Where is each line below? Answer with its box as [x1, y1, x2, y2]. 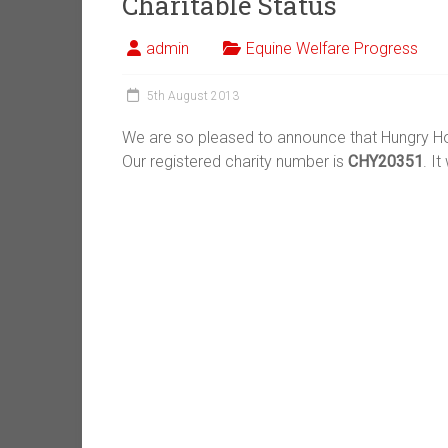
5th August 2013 [147, 89, 239, 103]
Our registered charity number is [122, 152, 348, 171]
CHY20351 [348, 152, 423, 171]
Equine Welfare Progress [246, 39, 418, 58]
